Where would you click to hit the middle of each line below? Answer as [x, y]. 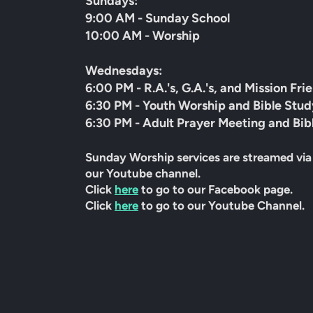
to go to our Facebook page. [216, 189]
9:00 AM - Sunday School [158, 18]
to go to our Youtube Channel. [223, 205]
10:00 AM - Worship [143, 35]
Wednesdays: [124, 70]
